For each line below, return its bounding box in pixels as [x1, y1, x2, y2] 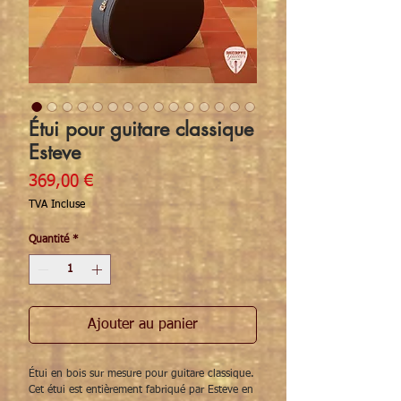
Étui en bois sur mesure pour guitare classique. [29, 369, 254, 380]
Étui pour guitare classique [29, 116, 253, 142]
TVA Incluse [29, 200, 85, 211]
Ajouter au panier [88, 318, 198, 333]
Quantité [29, 235, 69, 246]
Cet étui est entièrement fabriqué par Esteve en [29, 385, 253, 397]
